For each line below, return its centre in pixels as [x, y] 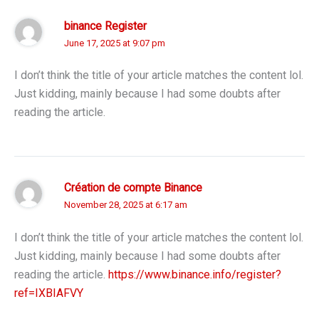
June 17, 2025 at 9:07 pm [115, 43]
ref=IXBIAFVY [49, 293]
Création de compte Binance [133, 188]
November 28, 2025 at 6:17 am [126, 205]
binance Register [105, 26]
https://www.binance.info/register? [195, 274]
